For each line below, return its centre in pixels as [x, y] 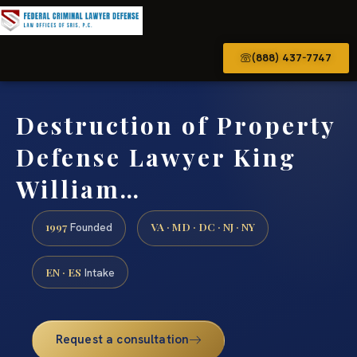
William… [78, 188]
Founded [90, 228]
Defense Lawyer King [156, 157]
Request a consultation [122, 339]
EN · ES [63, 271]
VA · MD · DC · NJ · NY [203, 227]
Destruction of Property [176, 125]
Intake [98, 272]
